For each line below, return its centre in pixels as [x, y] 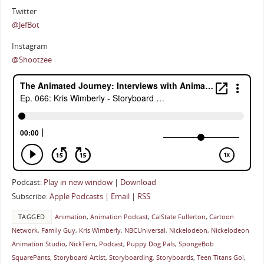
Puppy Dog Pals [151, 244]
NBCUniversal [145, 231]
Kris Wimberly [100, 231]
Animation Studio [38, 244]
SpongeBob [196, 244]
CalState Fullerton [178, 217]
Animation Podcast [119, 217]
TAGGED [32, 217]
